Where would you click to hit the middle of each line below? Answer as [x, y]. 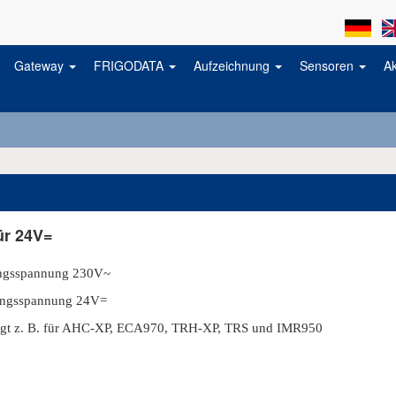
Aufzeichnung [233, 65]
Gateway [41, 65]
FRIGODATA [130, 65]
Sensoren [328, 65]
